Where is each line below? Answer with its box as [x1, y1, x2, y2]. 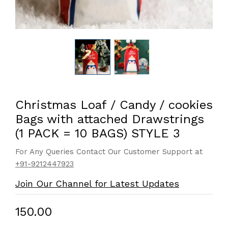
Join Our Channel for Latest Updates [15, 178, 179, 189]
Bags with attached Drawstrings [15, 112, 204, 126]
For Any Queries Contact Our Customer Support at [15, 147, 203, 156]
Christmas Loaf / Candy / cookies [15, 98, 213, 112]
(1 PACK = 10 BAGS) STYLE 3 [15, 126, 180, 140]
